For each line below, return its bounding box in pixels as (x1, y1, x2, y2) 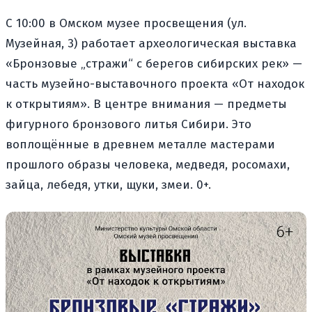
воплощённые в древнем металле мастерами (6, 136, 275, 152)
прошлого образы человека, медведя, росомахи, (6, 157, 290, 172)
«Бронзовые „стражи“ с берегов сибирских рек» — (6, 56, 302, 71)
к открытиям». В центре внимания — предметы (6, 96, 287, 111)
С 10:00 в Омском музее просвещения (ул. (6, 15, 247, 31)
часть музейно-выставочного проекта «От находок (6, 76, 304, 91)
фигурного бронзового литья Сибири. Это (6, 116, 251, 132)
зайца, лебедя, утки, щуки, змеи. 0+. (6, 177, 211, 192)
